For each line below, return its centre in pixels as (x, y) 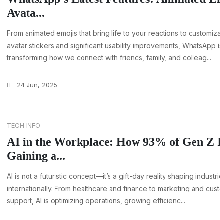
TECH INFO (24, 125)
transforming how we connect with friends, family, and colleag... (109, 58)
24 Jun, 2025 (36, 85)
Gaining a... (36, 156)
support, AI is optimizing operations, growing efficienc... (96, 201)
